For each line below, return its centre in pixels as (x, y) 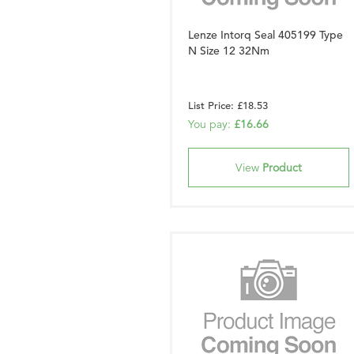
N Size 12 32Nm (229, 51)
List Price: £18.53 (228, 105)
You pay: (211, 124)
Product (282, 168)
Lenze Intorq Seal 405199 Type (265, 35)
